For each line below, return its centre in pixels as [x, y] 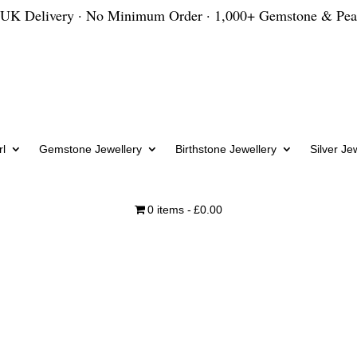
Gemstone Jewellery [90, 149]
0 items [166, 209]
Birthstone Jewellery [226, 149]
